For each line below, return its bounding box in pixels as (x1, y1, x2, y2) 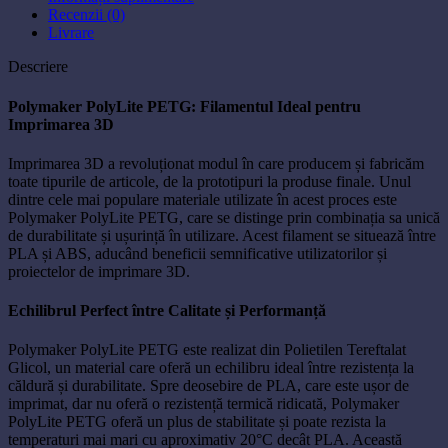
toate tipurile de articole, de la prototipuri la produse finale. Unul (8, 172, 411, 190)
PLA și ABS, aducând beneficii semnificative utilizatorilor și (8, 244, 387, 262)
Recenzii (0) (48, 6, 125, 24)
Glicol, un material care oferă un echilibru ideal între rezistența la (8, 359, 414, 377)
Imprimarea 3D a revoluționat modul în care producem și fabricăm (8, 154, 424, 172)
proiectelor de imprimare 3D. (8, 262, 190, 280)
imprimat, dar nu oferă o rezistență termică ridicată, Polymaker (8, 395, 399, 413)
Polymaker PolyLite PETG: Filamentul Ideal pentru (8, 97, 361, 115)
